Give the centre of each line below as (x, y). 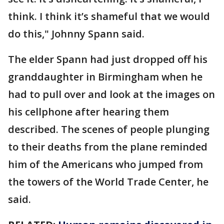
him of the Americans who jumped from (105, 164)
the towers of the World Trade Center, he (108, 182)
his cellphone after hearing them (88, 112)
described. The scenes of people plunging (109, 129)
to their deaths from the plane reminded (108, 147)
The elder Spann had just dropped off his (108, 59)
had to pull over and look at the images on (111, 94)
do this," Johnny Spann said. (76, 34)
